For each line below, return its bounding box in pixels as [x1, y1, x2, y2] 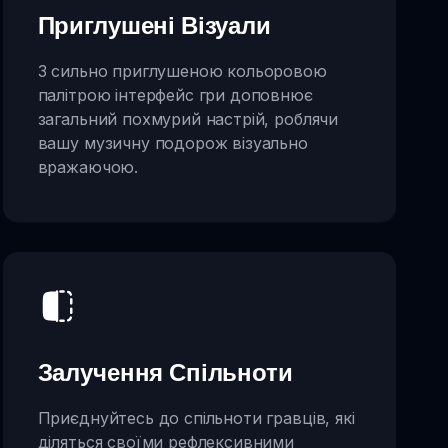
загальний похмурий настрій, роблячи [37, 109, 339, 130]
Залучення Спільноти [37, 356, 293, 387]
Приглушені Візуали [37, 10, 271, 41]
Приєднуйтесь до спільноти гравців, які [37, 407, 355, 428]
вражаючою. [37, 157, 139, 178]
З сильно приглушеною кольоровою [37, 61, 327, 82]
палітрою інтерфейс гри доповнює [37, 85, 313, 106]
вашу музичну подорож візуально [37, 133, 308, 154]
